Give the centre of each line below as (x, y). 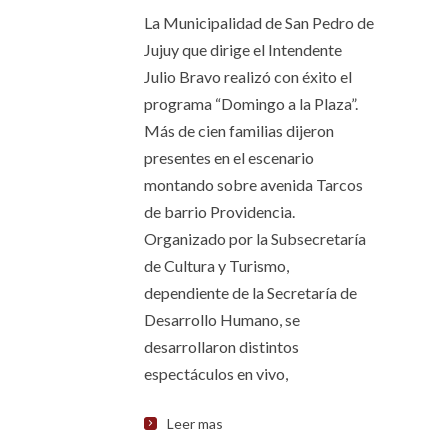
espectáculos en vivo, (216, 373)
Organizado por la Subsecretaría (255, 238)
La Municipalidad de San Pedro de (259, 22)
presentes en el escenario (229, 157)
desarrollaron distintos (221, 346)
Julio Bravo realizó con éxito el (248, 76)
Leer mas (195, 423)
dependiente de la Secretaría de (250, 292)
